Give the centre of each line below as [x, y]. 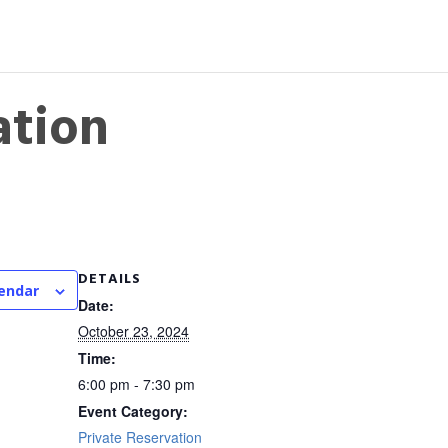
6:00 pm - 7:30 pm [136, 383]
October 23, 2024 [133, 330]
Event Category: [133, 410]
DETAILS [109, 277]
